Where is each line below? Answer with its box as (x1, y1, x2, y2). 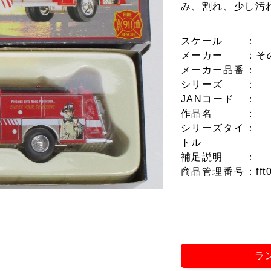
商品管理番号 (180, 166, 245, 177)
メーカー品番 (180, 65, 245, 75)
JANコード (180, 94, 235, 104)
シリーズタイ (180, 123, 245, 133)
